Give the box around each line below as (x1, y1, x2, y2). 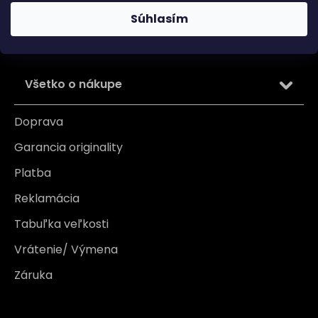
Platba (14, 164, 51, 181)
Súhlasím (130, 11, 188, 27)
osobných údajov (22, 4, 108, 19)
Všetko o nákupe (25, 75, 122, 92)
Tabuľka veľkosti (14, 215, 109, 232)
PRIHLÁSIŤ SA (33, 24, 94, 39)
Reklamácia (14, 190, 79, 207)
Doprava (14, 113, 63, 130)
